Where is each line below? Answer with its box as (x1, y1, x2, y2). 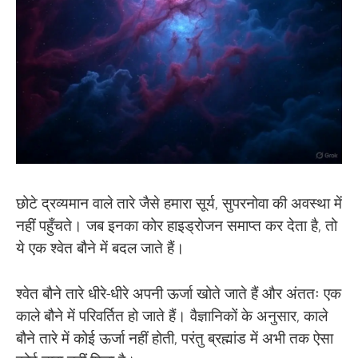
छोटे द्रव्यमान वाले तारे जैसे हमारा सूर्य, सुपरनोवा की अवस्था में (16, 194, 342, 213)
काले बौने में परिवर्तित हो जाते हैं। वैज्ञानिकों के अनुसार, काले (16, 306, 328, 325)
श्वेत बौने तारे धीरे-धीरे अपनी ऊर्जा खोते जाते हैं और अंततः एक (16, 284, 341, 303)
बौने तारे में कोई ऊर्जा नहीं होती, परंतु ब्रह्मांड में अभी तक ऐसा (16, 328, 333, 348)
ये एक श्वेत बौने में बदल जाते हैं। (16, 239, 185, 257)
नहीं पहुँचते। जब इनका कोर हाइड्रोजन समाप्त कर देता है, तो (16, 217, 337, 235)
